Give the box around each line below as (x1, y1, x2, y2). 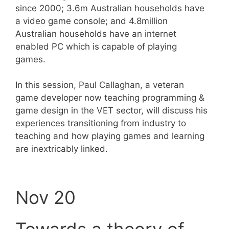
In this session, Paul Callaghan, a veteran (15, 80, 184, 90)
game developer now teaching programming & (15, 93, 204, 103)
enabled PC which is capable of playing (15, 41, 177, 52)
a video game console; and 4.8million (15, 15, 168, 26)
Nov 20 (15, 186, 76, 208)
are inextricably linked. (15, 144, 108, 154)
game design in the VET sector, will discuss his (15, 105, 208, 116)
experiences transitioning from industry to (15, 118, 186, 128)
